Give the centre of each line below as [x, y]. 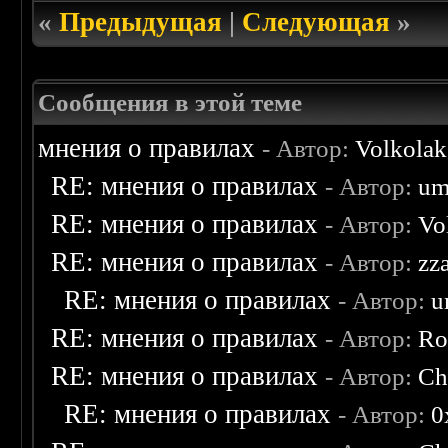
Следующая [316, 22]
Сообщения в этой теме [170, 103]
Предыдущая [141, 22]
